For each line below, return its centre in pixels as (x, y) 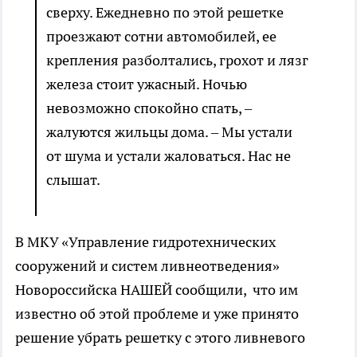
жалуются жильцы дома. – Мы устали (169, 132)
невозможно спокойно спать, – (149, 108)
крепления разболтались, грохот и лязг (177, 61)
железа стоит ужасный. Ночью (147, 84)
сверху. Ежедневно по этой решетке (165, 13)
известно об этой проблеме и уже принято (157, 314)
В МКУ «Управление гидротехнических (145, 242)
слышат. (73, 180)
